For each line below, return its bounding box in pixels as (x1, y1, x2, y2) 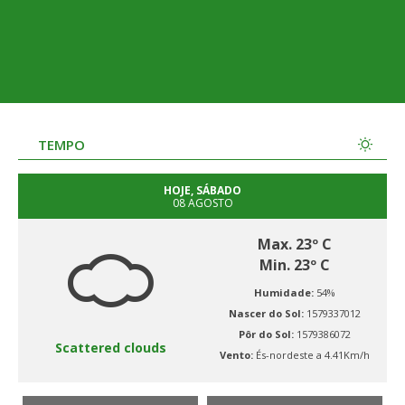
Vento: (220, 348, 256, 362)
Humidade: (254, 286, 316, 299)
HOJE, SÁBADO (164, 183, 241, 198)
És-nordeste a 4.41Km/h (256, 348, 370, 362)
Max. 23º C (258, 234, 332, 254)
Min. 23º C (259, 255, 330, 275)
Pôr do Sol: (239, 327, 297, 341)
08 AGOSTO (172, 195, 233, 211)
